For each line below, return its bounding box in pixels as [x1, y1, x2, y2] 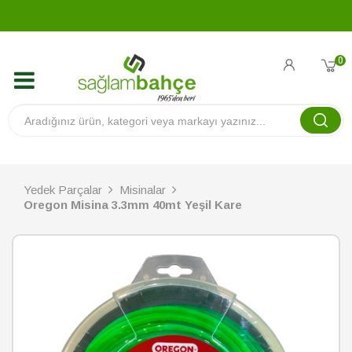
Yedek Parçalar [24, 183, 102, 196]
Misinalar [119, 183, 166, 196]
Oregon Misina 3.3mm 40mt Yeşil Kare [24, 198, 242, 211]
